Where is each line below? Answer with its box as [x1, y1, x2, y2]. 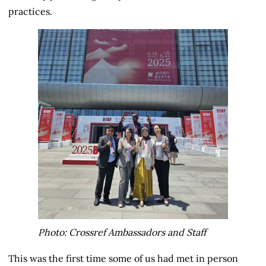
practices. [8, 5, 52, 17]
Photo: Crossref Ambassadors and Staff [38, 226, 206, 238]
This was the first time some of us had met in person [8, 252, 238, 264]
